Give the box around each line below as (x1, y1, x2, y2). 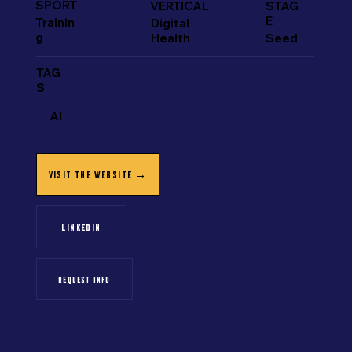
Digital (151, 15, 190, 31)
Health (151, 30, 191, 46)
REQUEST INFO (58, 273, 111, 285)
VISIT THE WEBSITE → (48, 167, 148, 181)
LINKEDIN (61, 220, 101, 234)
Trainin (35, 15, 75, 31)
